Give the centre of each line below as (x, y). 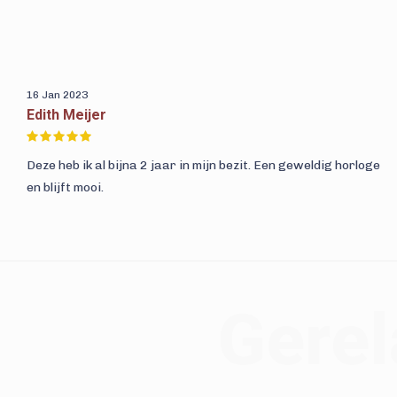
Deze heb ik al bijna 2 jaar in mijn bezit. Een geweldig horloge (203, 165)
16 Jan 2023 (57, 95)
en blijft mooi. (65, 187)
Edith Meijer (66, 115)
